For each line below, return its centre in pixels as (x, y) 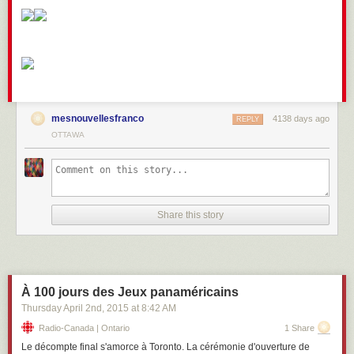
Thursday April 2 (56, 308)
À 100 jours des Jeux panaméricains (130, 292)
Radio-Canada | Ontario (84, 328)
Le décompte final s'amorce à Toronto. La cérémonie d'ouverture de (166, 347)
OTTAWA (68, 135)
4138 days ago (301, 119)
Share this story (190, 215)
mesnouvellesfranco (98, 119)
